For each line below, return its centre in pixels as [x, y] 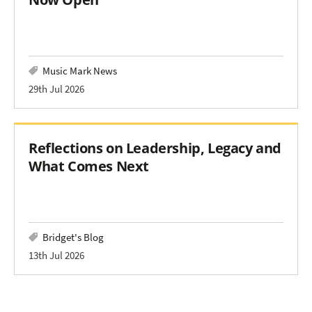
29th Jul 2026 [56, 89]
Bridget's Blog [73, 237]
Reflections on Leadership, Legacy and [155, 148]
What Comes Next [89, 166]
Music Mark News [80, 71]
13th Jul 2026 [56, 256]
